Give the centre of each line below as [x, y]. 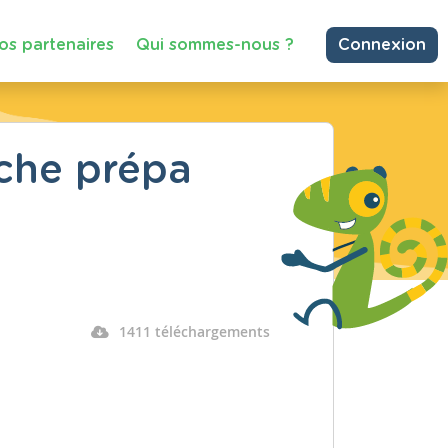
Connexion [382, 45]
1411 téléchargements [194, 331]
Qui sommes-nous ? [215, 44]
